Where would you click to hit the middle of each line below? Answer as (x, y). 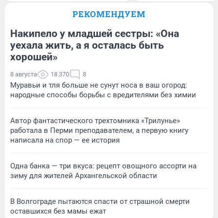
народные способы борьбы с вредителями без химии (103, 95)
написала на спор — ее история (65, 140)
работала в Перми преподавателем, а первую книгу (99, 130)
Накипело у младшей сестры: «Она (95, 33)
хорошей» (34, 57)
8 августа (24, 74)
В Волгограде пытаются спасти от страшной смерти (100, 201)
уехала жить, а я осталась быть (87, 45)
